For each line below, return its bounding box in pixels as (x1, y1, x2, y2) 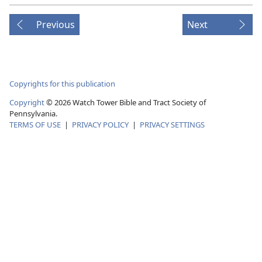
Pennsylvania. (9, 108, 57, 119)
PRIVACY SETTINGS (140, 119, 205, 130)
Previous (36, 18, 75, 32)
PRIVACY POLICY (72, 119, 129, 130)
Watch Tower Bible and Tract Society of (71, 96, 206, 108)
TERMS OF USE (9, 119, 61, 130)
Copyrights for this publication (9, 78, 115, 89)
